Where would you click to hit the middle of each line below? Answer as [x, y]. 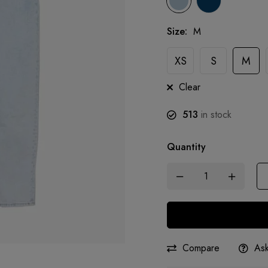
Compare [201, 248]
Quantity [186, 147]
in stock [215, 115]
